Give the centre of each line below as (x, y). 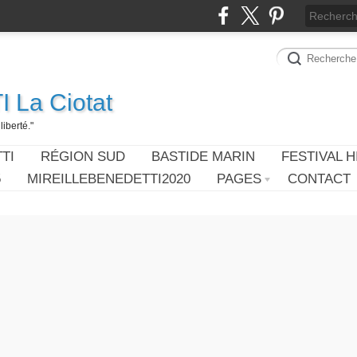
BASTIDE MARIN (203, 156)
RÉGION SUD (83, 156)
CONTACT (319, 178)
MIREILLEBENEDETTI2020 (109, 178)
